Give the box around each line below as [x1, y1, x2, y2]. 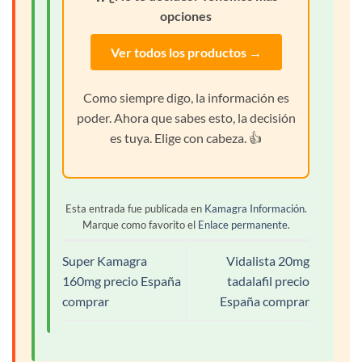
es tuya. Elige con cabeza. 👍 [110, 130, 262, 146]
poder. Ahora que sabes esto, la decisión [76, 110, 296, 126]
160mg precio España [62, 273, 181, 289]
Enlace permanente [197, 218, 288, 232]
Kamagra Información [204, 202, 305, 216]
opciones [160, 8, 212, 24]
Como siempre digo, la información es [82, 90, 289, 106]
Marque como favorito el [82, 218, 198, 232]
